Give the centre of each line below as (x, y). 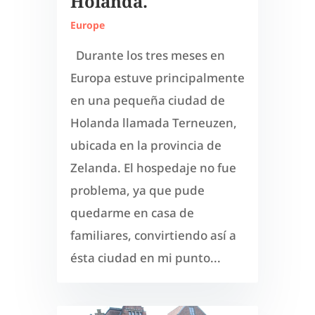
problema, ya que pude (137, 190)
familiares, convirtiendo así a (153, 235)
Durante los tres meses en (147, 55)
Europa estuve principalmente (157, 77)
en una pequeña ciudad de (147, 100)
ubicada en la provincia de (146, 145)
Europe (87, 25)
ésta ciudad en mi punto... (145, 257)
